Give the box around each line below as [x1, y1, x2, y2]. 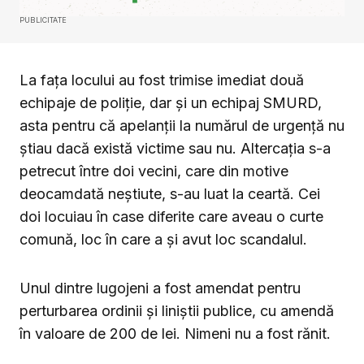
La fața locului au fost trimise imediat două [19, 71, 304, 89]
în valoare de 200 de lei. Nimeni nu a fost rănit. [19, 325, 331, 343]
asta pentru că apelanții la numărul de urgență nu [19, 117, 344, 135]
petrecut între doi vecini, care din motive [19, 162, 288, 180]
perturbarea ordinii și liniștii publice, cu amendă [19, 302, 334, 320]
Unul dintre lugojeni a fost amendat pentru [19, 279, 301, 297]
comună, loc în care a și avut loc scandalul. [19, 231, 307, 249]
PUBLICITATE [19, 15, 67, 25]
